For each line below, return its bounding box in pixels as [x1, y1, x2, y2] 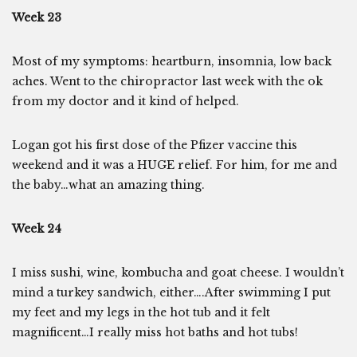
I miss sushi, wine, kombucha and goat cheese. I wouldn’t [12, 265, 344, 280]
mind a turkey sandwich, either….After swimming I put [12, 285, 331, 300]
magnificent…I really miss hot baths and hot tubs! [12, 325, 298, 340]
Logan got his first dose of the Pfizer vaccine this [12, 138, 297, 153]
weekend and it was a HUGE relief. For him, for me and [12, 158, 337, 173]
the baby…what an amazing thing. [12, 178, 205, 193]
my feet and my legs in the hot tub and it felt [12, 305, 270, 320]
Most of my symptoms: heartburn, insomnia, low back [12, 54, 331, 69]
